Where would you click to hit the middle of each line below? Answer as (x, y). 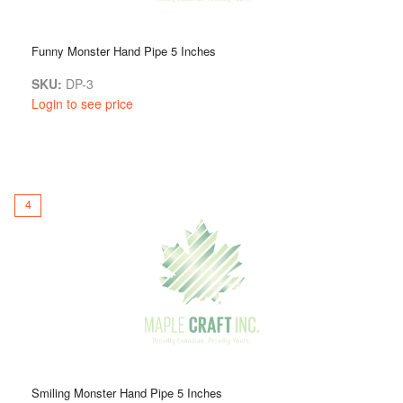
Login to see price (82, 103)
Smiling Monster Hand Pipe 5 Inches (127, 392)
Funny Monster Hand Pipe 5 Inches (124, 50)
